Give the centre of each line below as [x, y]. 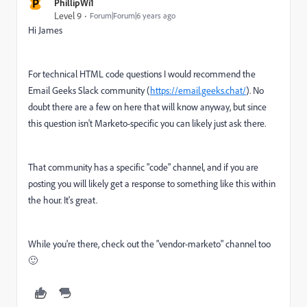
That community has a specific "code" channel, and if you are [143, 167]
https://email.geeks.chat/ [198, 90]
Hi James [45, 30]
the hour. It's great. [63, 200]
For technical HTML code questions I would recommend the [142, 74]
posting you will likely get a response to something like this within [152, 184]
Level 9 [68, 16]
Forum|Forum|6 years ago [133, 16]
